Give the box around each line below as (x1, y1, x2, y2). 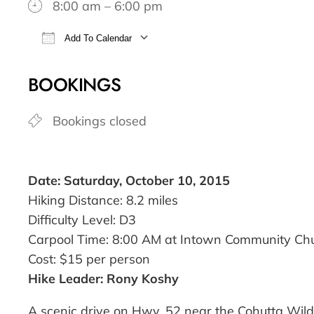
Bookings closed (53, 113, 146, 130)
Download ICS (53, 54, 136, 71)
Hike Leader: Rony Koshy (28, 271, 179, 287)
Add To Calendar (62, 33, 132, 44)
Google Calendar (207, 54, 305, 71)
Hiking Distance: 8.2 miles (28, 192, 178, 209)
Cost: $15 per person (28, 251, 150, 268)
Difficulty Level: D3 (28, 212, 136, 228)
